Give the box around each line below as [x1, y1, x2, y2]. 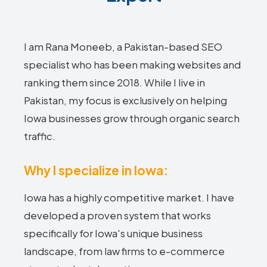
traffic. [24, 130, 55, 142]
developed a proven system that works [24, 209, 211, 222]
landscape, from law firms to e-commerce [24, 245, 225, 257]
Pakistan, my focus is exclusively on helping [24, 94, 227, 107]
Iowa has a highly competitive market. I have [24, 191, 234, 204]
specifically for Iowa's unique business [24, 227, 203, 240]
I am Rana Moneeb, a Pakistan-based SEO [24, 41, 222, 53]
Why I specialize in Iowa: [24, 162, 168, 178]
